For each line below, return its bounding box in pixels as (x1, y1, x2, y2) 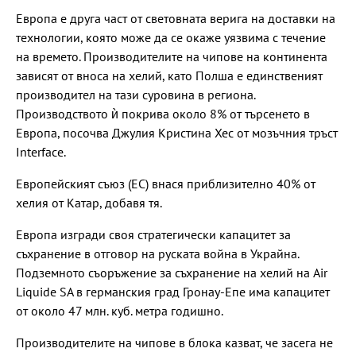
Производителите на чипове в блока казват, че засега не (16, 334, 333, 350)
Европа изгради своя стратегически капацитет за (16, 226, 291, 242)
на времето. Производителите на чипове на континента (16, 48, 327, 64)
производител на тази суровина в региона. (16, 86, 255, 103)
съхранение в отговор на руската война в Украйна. (16, 245, 299, 261)
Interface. (16, 143, 66, 160)
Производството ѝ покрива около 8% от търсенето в (16, 105, 310, 122)
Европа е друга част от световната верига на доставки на (16, 10, 335, 26)
